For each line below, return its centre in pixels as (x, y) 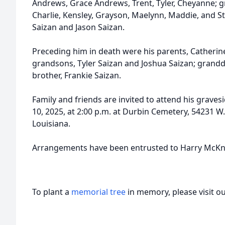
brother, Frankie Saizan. (77, 75)
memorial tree (98, 192)
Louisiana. (51, 124)
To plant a (52, 192)
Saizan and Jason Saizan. (78, 27)
